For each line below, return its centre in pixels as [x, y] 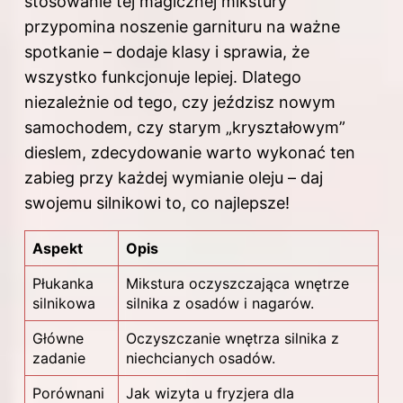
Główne [58, 338]
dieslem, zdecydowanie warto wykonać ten [190, 152]
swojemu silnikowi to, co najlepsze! [157, 202]
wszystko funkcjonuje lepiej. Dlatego [163, 76]
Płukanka [63, 283]
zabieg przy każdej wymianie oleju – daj [174, 177]
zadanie [59, 358]
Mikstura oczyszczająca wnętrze [237, 283]
